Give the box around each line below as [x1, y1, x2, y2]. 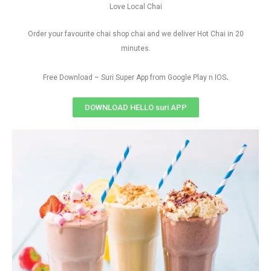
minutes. [120, 44, 151, 53]
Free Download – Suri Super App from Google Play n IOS [42, 73, 226, 82]
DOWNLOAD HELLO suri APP [84, 103, 187, 112]
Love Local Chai [109, 2, 162, 11]
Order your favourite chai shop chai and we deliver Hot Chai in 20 [27, 30, 244, 38]
